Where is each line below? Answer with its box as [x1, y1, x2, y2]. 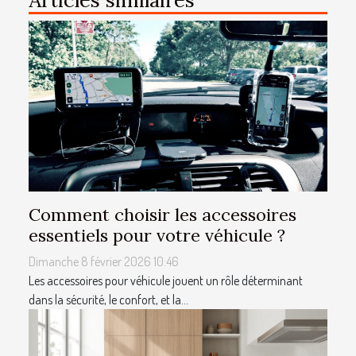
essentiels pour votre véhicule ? [29, 224, 285, 247]
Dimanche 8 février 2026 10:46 [29, 253, 179, 270]
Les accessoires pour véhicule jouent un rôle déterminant [29, 273, 303, 289]
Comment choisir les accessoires [29, 203, 296, 226]
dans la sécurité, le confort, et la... [29, 292, 188, 308]
